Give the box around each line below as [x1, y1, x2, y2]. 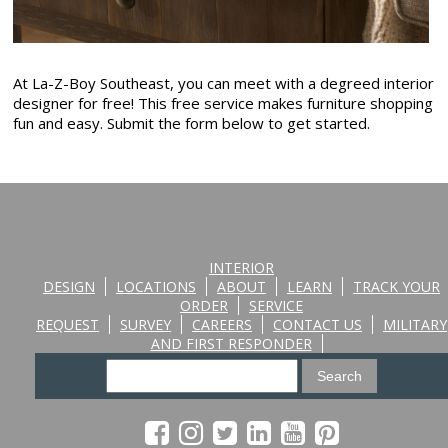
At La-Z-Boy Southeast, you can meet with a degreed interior [13, 73, 435, 94]
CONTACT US [273, 315, 362, 335]
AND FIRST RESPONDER [150, 334, 312, 354]
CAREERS [192, 315, 252, 335]
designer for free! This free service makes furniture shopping [13, 93, 434, 114]
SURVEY [120, 315, 171, 335]
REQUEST [36, 315, 99, 335]
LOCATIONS [116, 277, 196, 297]
